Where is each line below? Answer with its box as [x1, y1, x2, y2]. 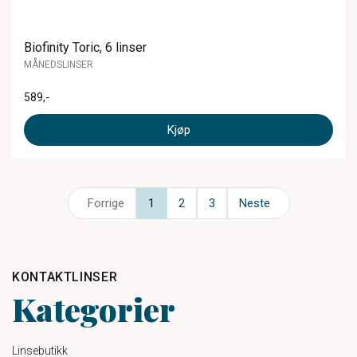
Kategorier [12, 288, 175, 330]
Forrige [87, 196, 124, 210]
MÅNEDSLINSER [24, 58, 93, 70]
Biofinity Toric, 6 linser [24, 39, 147, 55]
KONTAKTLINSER [12, 269, 118, 284]
